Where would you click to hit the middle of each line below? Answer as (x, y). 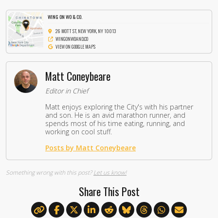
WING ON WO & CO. (65, 17)
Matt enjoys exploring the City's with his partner (119, 107)
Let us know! (110, 172)
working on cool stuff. (79, 131)
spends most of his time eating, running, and (115, 123)
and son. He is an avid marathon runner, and (115, 115)
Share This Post (109, 191)
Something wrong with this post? (50, 172)
